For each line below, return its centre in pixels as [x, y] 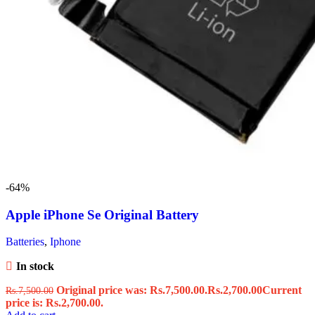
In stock [35, 266]
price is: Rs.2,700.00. [54, 303]
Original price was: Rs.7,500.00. [132, 290]
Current [282, 290]
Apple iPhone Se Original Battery [102, 214]
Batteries [25, 242]
